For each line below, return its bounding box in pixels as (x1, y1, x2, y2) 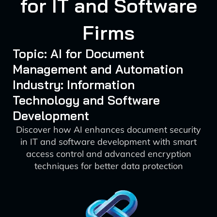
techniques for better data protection (34, 160, 183, 171)
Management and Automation (12, 62, 183, 77)
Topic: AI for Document (12, 46, 144, 61)
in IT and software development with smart (20, 136, 197, 147)
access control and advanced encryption (26, 148, 191, 159)
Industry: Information (12, 77, 135, 92)
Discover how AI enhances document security (16, 124, 201, 135)
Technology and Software (12, 93, 160, 108)
